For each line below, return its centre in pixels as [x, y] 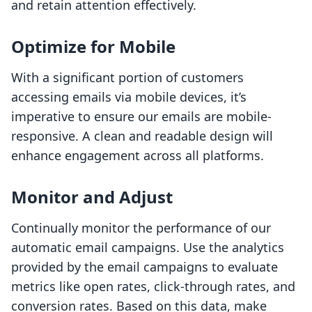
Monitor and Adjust [92, 197]
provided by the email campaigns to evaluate [145, 267]
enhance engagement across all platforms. [138, 156]
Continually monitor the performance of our [141, 228]
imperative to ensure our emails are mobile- [141, 117]
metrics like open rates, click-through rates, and [153, 287]
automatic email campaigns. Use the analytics [148, 248]
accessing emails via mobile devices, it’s [129, 97]
